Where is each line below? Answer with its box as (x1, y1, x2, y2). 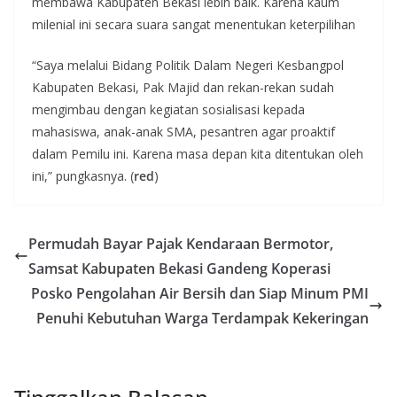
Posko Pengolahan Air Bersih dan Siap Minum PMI (31, 283, 369, 303)
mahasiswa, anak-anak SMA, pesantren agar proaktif (32, 122, 335, 140)
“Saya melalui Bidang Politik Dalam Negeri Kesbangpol (32, 56, 344, 74)
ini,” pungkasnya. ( (32, 167, 134, 184)
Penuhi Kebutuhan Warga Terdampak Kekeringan (36, 307, 369, 328)
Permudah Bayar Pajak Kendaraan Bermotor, (28, 233, 333, 253)
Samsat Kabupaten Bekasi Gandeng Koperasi (28, 258, 331, 278)
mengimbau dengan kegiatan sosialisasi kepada (32, 100, 305, 118)
